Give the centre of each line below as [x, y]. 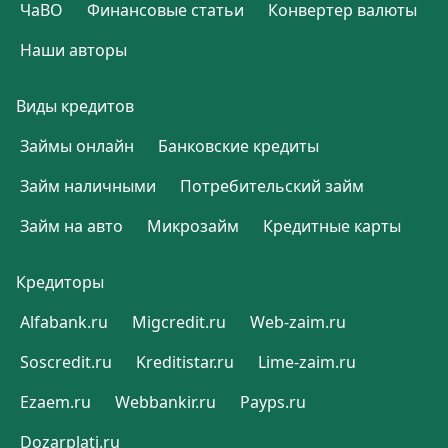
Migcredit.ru [179, 322]
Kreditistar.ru [185, 362]
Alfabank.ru [64, 322]
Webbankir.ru [165, 402]
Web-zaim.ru [298, 322]
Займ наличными [88, 186]
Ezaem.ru [55, 402]
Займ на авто [71, 226]
